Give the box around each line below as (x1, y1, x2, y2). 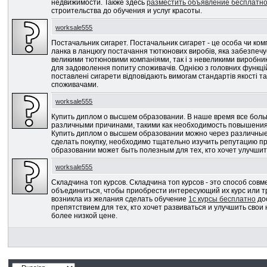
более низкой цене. (51, 212, 118, 220)
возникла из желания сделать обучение (51, 195, 189, 203)
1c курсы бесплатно (188, 195, 256, 203)
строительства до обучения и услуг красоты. (51, 7, 203, 15)
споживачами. (51, 80, 99, 89)
